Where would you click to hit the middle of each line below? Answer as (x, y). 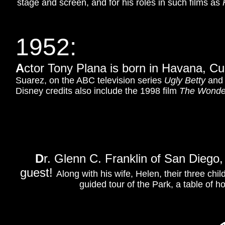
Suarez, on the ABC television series (90, 80)
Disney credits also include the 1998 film (97, 91)
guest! (36, 173)
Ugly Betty (186, 80)
